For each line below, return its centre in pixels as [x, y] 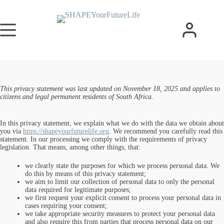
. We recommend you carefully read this [166, 131]
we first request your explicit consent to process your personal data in [123, 198]
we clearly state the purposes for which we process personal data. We [122, 166]
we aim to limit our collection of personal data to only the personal [120, 182]
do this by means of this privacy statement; [85, 174]
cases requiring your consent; [66, 206]
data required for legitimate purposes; [78, 190]
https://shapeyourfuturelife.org [66, 131]
